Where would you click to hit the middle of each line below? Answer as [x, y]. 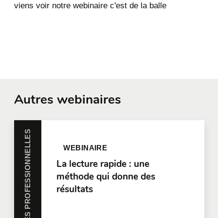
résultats [74, 189]
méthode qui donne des [106, 176]
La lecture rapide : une [103, 164]
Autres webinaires [67, 99]
